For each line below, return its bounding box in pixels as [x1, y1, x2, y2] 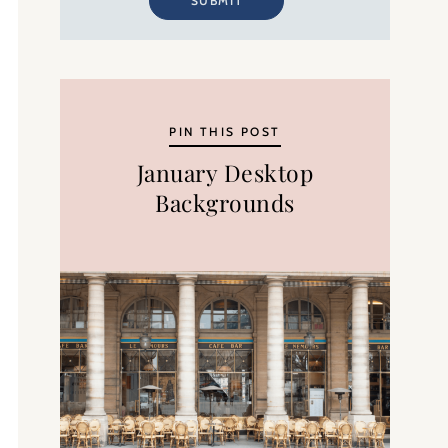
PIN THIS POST [169, 123, 281, 139]
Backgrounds [155, 186, 295, 218]
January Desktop [136, 156, 314, 188]
